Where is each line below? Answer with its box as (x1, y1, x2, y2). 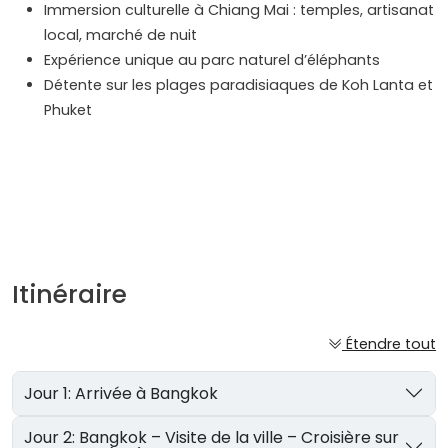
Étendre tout (346, 334, 436, 355)
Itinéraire (12, 277, 127, 313)
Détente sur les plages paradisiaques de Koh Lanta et (44, 75, 433, 96)
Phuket (44, 100, 92, 121)
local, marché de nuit (44, 25, 197, 46)
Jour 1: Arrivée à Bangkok (75, 381, 219, 405)
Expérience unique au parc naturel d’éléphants (44, 50, 380, 71)
